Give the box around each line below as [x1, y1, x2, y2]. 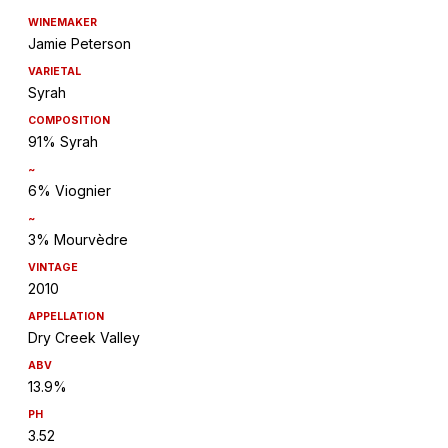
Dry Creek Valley [28, 329, 140, 347]
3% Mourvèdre [28, 231, 128, 249]
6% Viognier [28, 182, 111, 200]
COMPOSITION [28, 114, 110, 128]
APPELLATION [28, 310, 104, 324]
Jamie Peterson [28, 35, 131, 53]
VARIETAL [28, 65, 81, 79]
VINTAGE [28, 261, 78, 275]
